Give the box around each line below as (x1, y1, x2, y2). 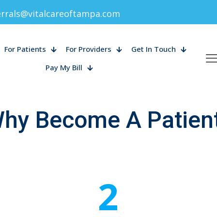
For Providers (65, 44, 111, 54)
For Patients (4, 44, 46, 54)
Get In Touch (131, 44, 176, 54)
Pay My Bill (46, 62, 83, 72)
